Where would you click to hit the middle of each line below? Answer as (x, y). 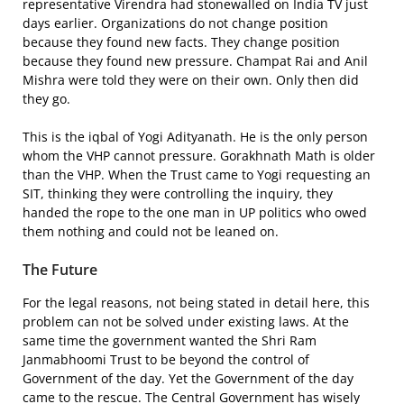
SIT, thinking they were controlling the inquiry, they (178, 193)
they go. (46, 99)
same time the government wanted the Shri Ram (170, 340)
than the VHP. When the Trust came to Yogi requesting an (197, 174)
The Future (60, 270)
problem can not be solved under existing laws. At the (186, 321)
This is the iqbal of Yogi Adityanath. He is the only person (195, 137)
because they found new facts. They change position (181, 42)
